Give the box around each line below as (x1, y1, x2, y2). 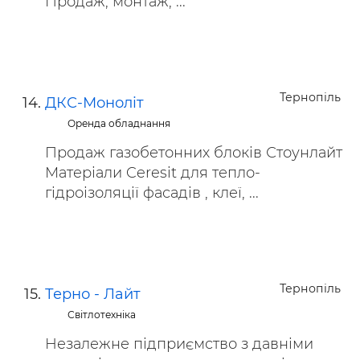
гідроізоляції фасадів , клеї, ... (45, 184, 259, 202)
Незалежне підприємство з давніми (45, 335, 313, 353)
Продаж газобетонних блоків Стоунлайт (45, 144, 342, 162)
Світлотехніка (67, 309, 137, 321)
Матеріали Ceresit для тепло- (45, 164, 260, 182)
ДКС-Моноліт (45, 94, 144, 112)
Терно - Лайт (45, 285, 141, 303)
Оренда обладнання (67, 117, 171, 129)
